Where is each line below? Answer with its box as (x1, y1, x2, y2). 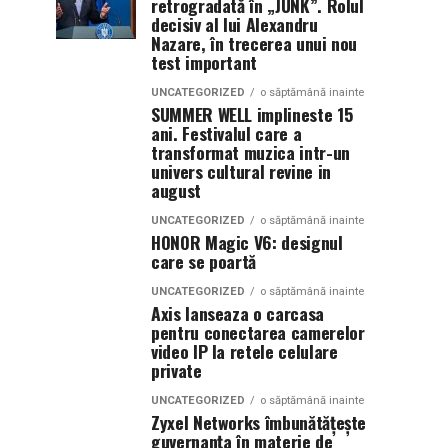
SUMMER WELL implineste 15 (151, 101, 353, 127)
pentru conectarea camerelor (151, 319, 365, 345)
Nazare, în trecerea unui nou (151, 30, 358, 56)
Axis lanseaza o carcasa (151, 300, 324, 326)
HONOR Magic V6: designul (151, 229, 343, 255)
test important (151, 49, 258, 75)
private (151, 357, 202, 383)
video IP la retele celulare (151, 338, 338, 364)
